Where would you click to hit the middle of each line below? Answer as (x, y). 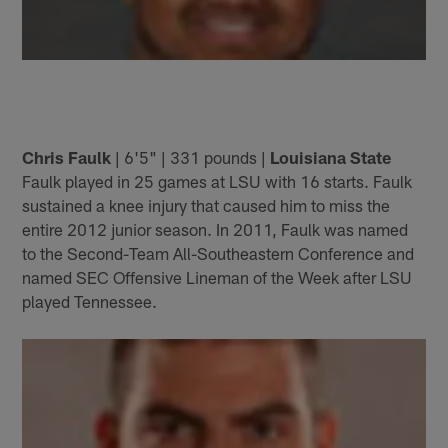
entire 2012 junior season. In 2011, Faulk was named (215, 228)
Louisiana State (331, 156)
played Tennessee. (90, 300)
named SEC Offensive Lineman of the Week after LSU (217, 276)
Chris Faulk (67, 156)
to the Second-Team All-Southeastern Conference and (218, 252)
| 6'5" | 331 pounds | (191, 156)
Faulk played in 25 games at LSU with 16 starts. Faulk (217, 180)
